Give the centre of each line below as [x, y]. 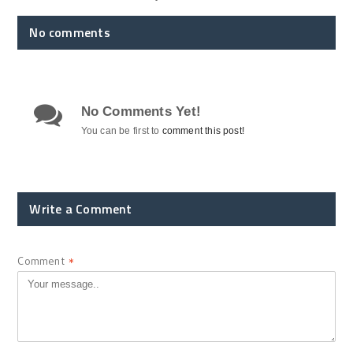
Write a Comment [81, 208]
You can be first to [121, 130]
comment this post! [203, 130]
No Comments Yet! [141, 111]
